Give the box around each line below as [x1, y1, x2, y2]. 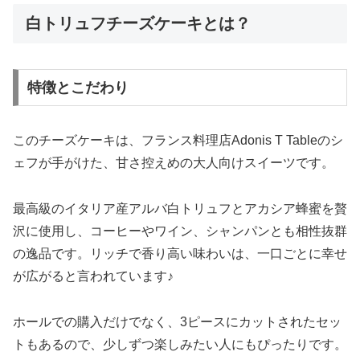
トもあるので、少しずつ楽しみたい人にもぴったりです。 [13, 337, 347, 351]
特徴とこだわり [27, 80, 129, 96]
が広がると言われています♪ [13, 268, 174, 283]
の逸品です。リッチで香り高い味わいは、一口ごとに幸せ [13, 246, 347, 260]
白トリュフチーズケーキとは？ [26, 14, 251, 32]
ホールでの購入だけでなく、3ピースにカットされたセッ [13, 314, 342, 329]
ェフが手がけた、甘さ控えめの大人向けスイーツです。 [13, 156, 334, 170]
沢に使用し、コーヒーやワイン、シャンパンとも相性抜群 [13, 223, 347, 238]
